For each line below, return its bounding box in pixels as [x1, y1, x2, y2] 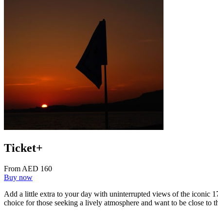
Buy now [4, 173, 33, 182]
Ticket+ [4, 142, 43, 155]
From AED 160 [4, 164, 52, 173]
